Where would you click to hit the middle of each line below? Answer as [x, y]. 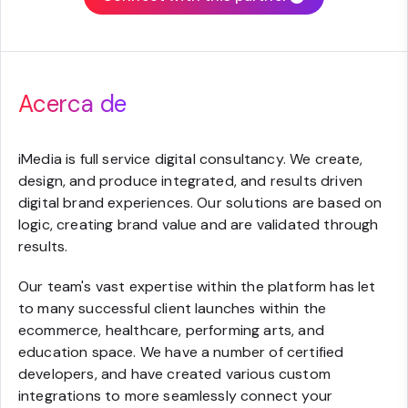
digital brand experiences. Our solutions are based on [200, 203]
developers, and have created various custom [174, 374]
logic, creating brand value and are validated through [199, 224]
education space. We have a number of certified [181, 352]
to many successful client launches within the [173, 308]
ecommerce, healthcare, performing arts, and [171, 330]
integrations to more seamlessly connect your [176, 396]
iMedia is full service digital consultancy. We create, [191, 159]
